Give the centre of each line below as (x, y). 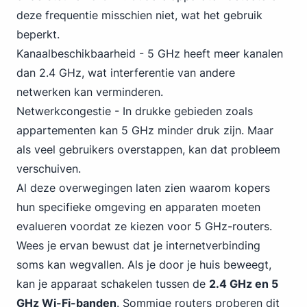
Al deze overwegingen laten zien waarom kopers (143, 188)
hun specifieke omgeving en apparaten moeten (138, 207)
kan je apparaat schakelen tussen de (113, 284)
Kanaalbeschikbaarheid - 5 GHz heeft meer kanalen (150, 53)
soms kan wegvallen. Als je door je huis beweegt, (144, 265)
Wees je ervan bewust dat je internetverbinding (138, 245)
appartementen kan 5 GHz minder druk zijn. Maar (145, 130)
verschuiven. (49, 169)
